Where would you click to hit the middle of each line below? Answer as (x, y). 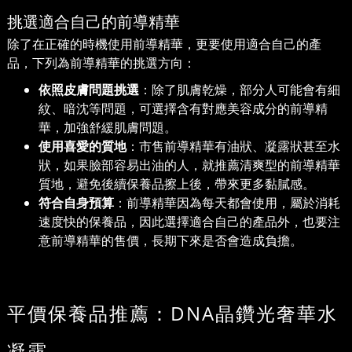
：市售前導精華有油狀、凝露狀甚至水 (233, 147)
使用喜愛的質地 (82, 147)
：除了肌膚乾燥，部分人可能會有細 (240, 90)
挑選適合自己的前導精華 (93, 22)
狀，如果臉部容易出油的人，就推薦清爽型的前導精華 (189, 165)
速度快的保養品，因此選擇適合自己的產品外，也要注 (189, 222)
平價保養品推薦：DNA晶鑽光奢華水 (172, 313)
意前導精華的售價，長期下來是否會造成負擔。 (170, 241)
